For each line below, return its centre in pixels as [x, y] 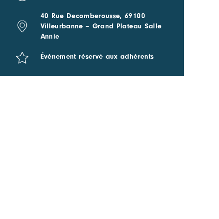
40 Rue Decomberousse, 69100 [93, 16]
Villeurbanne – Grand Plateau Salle [101, 26]
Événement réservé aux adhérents [97, 57]
